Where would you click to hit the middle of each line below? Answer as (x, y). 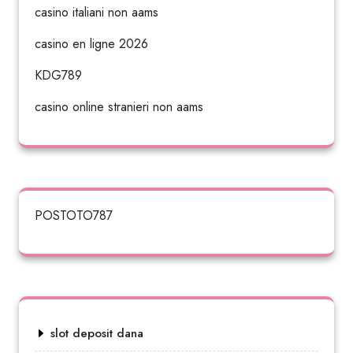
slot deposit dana (97, 333)
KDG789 (58, 75)
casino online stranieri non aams (119, 107)
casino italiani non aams (97, 12)
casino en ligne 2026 (91, 44)
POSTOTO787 (74, 216)
